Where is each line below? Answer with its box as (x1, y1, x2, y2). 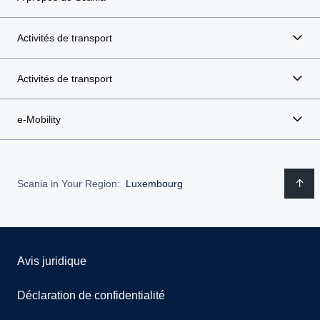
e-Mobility (17, 114, 61, 125)
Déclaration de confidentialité (17, 289, 165, 301)
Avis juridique (17, 255, 86, 267)
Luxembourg (126, 177, 183, 189)
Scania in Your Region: (17, 177, 120, 189)
